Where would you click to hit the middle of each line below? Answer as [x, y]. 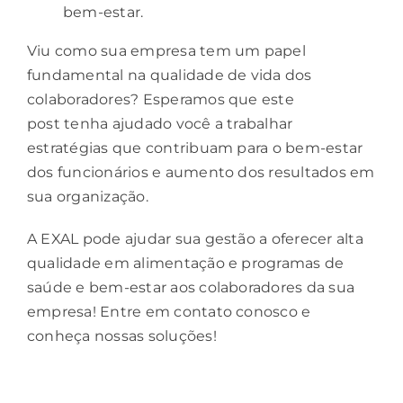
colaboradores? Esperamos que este [161, 100]
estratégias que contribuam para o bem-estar [195, 148]
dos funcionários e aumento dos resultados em [201, 173]
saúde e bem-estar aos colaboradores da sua [191, 288]
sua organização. [88, 197]
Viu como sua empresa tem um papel [166, 51]
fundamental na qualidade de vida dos [170, 76]
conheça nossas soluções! [122, 336]
